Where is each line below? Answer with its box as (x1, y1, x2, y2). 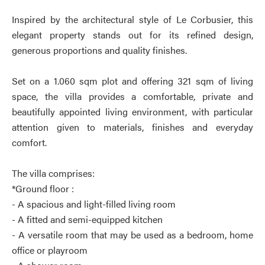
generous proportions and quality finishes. (12, 43, 187, 57)
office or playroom (12, 243, 88, 257)
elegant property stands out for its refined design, (12, 28, 253, 41)
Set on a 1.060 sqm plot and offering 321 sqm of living (12, 74, 253, 88)
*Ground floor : (12, 182, 74, 195)
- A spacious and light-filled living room (12, 197, 176, 211)
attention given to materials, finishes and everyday (12, 120, 253, 134)
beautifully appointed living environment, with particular (12, 105, 253, 118)
